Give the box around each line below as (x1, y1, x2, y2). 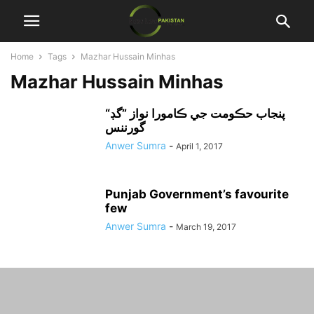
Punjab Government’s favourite (105, 187, 289, 201)
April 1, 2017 (176, 141, 223, 151)
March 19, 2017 (176, 221, 236, 232)
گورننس (105, 121, 145, 135)
